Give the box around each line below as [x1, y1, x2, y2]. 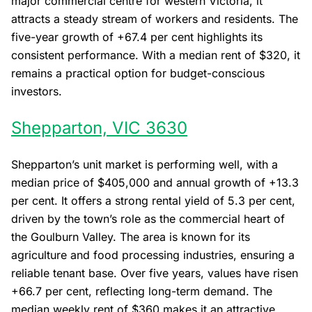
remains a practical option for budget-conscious [11, 65, 265, 80]
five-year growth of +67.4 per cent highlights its [11, 29, 263, 44]
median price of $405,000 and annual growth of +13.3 [11, 175, 299, 189]
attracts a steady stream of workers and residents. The [11, 11, 298, 26]
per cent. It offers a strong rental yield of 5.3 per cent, [11, 193, 295, 208]
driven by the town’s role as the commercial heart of [11, 211, 285, 226]
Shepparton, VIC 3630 [11, 117, 187, 138]
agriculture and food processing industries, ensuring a [11, 247, 295, 262]
